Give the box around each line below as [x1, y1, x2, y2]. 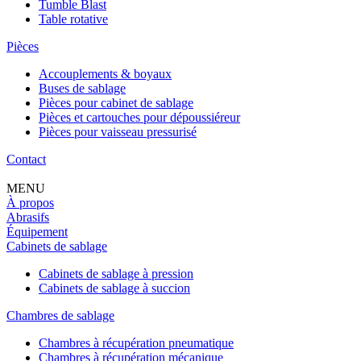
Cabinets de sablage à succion [39, 280, 190, 295]
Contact [6, 151, 46, 166]
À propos [6, 195, 54, 210]
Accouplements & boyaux [39, 66, 172, 81]
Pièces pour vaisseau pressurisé [39, 124, 197, 139]
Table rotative [39, 11, 108, 26]
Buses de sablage [39, 81, 126, 95]
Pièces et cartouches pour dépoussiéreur [39, 110, 240, 124]
